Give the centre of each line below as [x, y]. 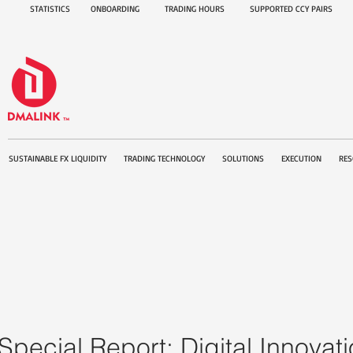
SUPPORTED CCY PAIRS [291, 9]
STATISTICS [50, 9]
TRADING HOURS [195, 9]
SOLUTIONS [243, 158]
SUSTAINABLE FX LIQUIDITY [58, 158]
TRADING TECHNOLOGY [164, 158]
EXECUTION [301, 158]
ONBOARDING [115, 9]
